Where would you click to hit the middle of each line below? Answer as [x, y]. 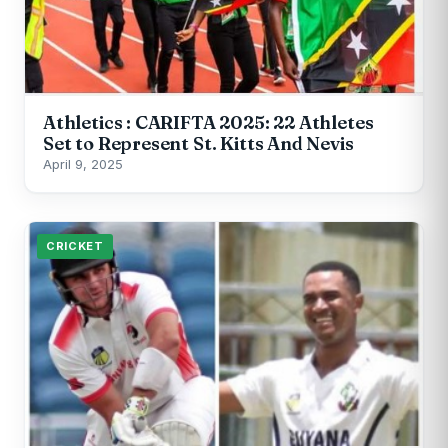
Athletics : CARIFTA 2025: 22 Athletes [208, 122]
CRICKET [75, 245]
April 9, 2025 [83, 163]
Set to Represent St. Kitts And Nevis [198, 143]
